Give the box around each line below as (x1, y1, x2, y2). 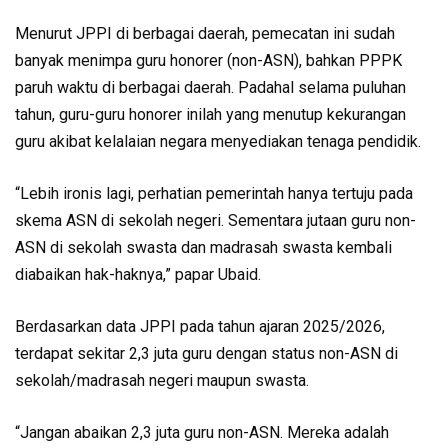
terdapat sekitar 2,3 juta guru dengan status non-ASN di (15, 344, 398, 363)
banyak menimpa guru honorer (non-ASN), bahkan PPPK (15, 51, 402, 70)
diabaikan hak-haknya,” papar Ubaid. (15, 265, 261, 284)
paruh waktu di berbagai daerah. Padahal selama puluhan (15, 78, 406, 97)
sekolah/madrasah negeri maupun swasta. (15, 371, 309, 390)
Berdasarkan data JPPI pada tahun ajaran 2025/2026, (15, 317, 385, 336)
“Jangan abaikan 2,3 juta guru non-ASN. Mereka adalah (15, 423, 389, 442)
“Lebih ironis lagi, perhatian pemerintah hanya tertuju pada (15, 184, 413, 203)
